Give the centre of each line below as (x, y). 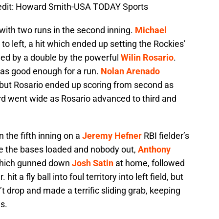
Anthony (154, 150)
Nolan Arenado (130, 71)
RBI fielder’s (165, 136)
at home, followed (149, 163)
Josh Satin (93, 163)
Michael (151, 30)
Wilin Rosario (147, 58)
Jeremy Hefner (112, 136)
